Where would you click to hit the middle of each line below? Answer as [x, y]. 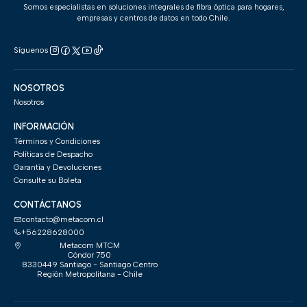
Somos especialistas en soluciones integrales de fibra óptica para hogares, [153, 7]
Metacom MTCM [89, 246]
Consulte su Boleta [47, 181]
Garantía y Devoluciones [57, 168]
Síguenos [31, 50]
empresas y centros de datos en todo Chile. [153, 18]
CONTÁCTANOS [47, 205]
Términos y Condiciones [57, 141]
